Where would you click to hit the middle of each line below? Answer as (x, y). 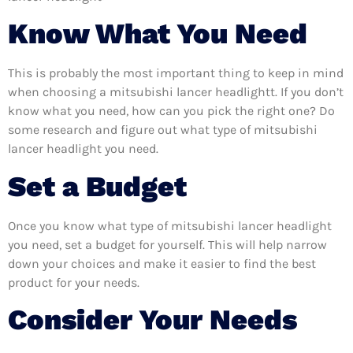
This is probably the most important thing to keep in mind (176, 73)
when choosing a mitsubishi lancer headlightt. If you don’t (176, 92)
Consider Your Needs (152, 320)
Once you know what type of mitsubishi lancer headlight (170, 225)
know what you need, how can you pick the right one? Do (171, 111)
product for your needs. (74, 282)
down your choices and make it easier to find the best (162, 263)
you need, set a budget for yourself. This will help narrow (167, 244)
